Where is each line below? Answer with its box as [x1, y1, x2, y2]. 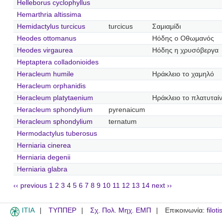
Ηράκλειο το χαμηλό [152, 70, 214, 78]
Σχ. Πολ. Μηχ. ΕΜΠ [90, 207, 151, 215]
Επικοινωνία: [165, 207, 207, 215]
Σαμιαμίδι [152, 22, 181, 30]
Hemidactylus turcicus [16, 22, 85, 30]
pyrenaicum [108, 106, 145, 113]
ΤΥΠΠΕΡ [49, 207, 76, 215]
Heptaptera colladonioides [16, 58, 99, 66]
